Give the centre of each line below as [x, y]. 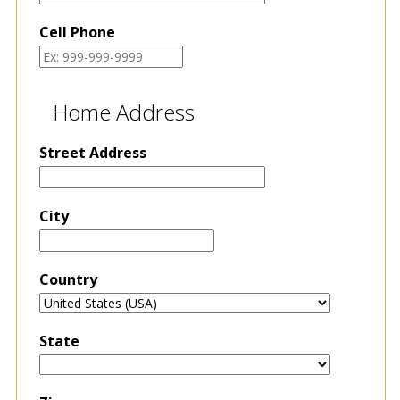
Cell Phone [77, 32]
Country [68, 279]
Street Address [92, 152]
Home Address [123, 112]
